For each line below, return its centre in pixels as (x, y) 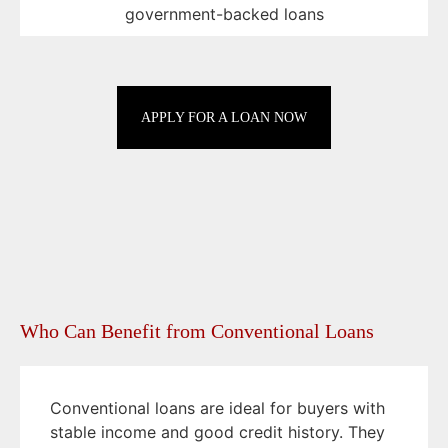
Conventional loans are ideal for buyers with (217, 408)
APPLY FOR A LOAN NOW (224, 118)
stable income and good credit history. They (217, 432)
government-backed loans (224, 14)
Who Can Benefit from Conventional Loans (197, 331)
